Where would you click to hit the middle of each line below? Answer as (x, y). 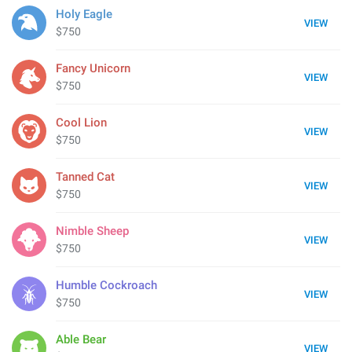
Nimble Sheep (92, 231)
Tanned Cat (85, 177)
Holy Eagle (84, 14)
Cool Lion (81, 123)
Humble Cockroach (106, 285)
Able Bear (81, 339)
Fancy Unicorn (93, 68)
